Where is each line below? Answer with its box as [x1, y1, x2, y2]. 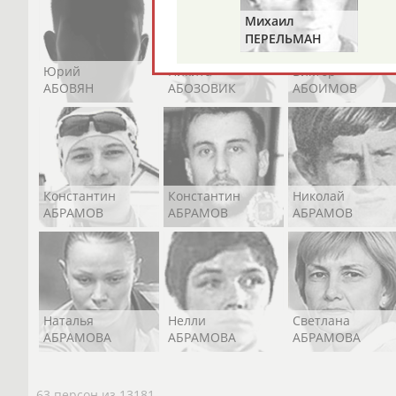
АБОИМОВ [292, 79, 357, 96]
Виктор [292, 62, 336, 80]
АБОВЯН [42, 79, 94, 96]
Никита [167, 62, 212, 80]
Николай [292, 187, 345, 204]
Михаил [244, 11, 294, 29]
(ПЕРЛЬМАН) [244, 47, 322, 65]
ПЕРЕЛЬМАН [244, 29, 322, 47]
